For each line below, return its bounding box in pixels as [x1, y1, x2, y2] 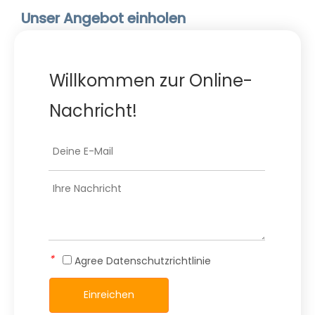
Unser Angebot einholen [21, 8, 186, 28]
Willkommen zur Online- [49, 68, 252, 92]
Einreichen [84, 288, 134, 302]
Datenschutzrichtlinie [106, 253, 211, 268]
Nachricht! [49, 98, 137, 122]
